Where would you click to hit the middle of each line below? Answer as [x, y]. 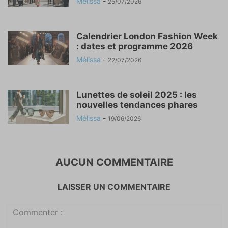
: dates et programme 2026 [135, 46]
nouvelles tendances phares [137, 105]
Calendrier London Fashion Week [147, 36]
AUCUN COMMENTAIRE [114, 162]
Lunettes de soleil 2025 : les [137, 94]
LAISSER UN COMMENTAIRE [114, 187]
